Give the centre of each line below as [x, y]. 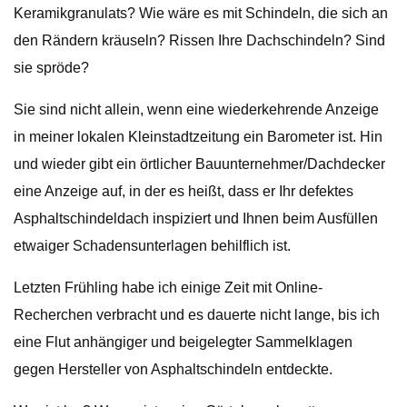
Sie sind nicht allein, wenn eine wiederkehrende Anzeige [196, 109]
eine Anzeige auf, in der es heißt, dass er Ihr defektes [184, 191]
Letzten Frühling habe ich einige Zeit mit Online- [168, 288]
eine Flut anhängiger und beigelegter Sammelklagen [183, 342]
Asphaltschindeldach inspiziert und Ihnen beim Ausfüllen [196, 218]
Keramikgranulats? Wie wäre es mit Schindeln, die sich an [201, 13]
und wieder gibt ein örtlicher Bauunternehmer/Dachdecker [199, 164]
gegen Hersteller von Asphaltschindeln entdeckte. [173, 369]
